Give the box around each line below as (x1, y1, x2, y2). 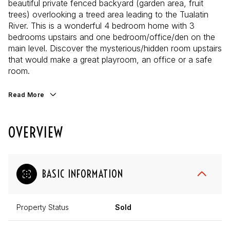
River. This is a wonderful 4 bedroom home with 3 (8, 21, 195, 31)
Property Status (16, 202, 69, 212)
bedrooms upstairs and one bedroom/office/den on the (8, 32, 215, 42)
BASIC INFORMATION (42, 167, 123, 180)
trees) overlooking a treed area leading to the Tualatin (8, 9, 208, 20)
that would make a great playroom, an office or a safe (8, 54, 212, 65)
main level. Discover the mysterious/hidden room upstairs (8, 43, 222, 53)
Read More (8, 91, 45, 99)
